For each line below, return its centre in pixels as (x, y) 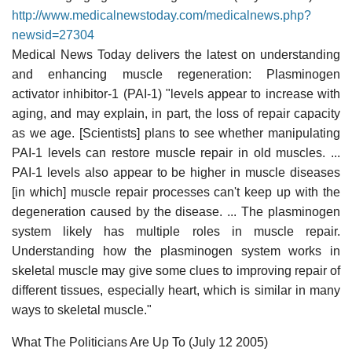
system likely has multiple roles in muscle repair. (176, 231)
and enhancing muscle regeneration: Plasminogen (176, 74)
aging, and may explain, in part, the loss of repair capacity (176, 113)
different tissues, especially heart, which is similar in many (176, 290)
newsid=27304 (53, 35)
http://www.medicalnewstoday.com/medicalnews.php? (161, 15)
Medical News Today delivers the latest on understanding (176, 54)
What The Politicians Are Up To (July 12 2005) (140, 342)
